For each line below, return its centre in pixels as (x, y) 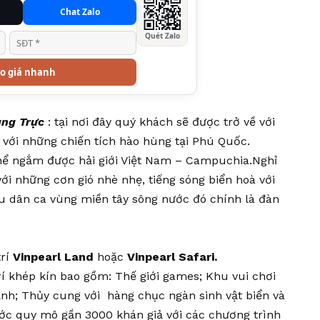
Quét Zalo (162, 36)
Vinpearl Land (53, 257)
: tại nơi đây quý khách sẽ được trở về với (160, 122)
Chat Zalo (80, 12)
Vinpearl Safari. (172, 257)
